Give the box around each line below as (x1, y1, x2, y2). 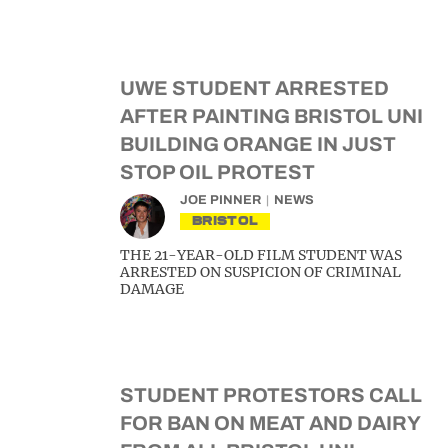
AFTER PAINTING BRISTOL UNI (120, 105, 423, 127)
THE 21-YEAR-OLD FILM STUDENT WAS (120, 246, 402, 264)
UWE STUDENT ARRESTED (120, 77, 389, 99)
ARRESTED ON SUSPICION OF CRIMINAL (120, 263, 401, 281)
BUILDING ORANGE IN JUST (120, 133, 396, 155)
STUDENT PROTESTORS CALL (120, 384, 422, 406)
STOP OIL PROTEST (120, 161, 315, 183)
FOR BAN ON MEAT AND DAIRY (120, 412, 420, 434)
